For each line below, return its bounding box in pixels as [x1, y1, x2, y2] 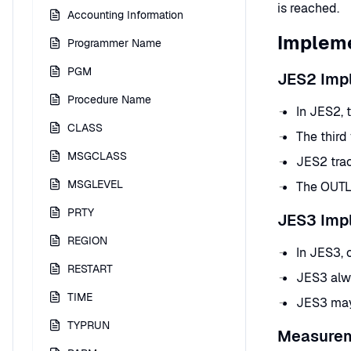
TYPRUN [67, 318, 110, 332]
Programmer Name [67, 36, 161, 50]
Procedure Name [67, 92, 151, 107]
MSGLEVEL [67, 177, 123, 191]
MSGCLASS [67, 149, 127, 163]
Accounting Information [67, 8, 183, 22]
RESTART [67, 262, 113, 276]
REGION [67, 233, 107, 248]
